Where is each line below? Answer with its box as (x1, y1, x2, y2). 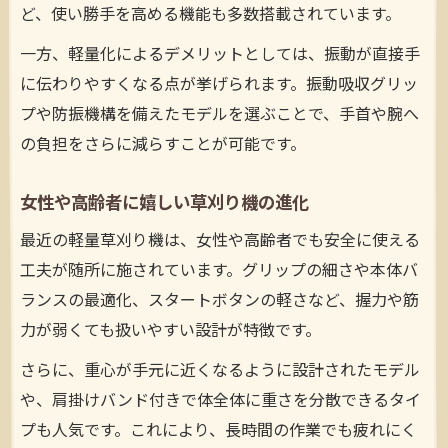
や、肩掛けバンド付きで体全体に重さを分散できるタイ (20, 388, 421, 416)
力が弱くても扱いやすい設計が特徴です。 (20, 318, 321, 346)
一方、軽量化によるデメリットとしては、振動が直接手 (20, 42, 420, 70)
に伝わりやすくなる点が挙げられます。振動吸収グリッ (20, 72, 418, 100)
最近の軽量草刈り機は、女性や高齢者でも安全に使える (20, 228, 420, 256)
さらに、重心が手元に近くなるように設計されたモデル (20, 358, 420, 386)
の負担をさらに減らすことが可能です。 (20, 132, 306, 160)
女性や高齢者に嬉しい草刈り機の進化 (20, 189, 309, 219)
